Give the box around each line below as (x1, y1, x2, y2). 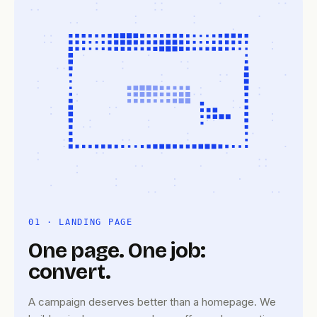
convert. (28, 259, 110, 285)
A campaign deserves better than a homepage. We (28, 295, 276, 309)
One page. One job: (28, 238, 205, 264)
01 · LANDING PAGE (28, 217, 133, 228)
